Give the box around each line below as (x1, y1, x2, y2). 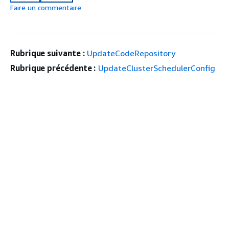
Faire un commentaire (10, 3, 81, 12)
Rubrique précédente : (10, 62, 96, 73)
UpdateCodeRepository (87, 48, 176, 58)
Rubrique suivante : (10, 48, 85, 58)
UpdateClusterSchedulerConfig (98, 62, 216, 73)
